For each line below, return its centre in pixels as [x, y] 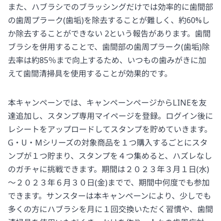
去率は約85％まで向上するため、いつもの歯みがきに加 [107, 60]
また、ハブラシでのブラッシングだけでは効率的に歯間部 [110, 7]
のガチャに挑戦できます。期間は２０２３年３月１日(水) [109, 169]
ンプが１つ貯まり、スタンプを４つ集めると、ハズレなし [110, 156]
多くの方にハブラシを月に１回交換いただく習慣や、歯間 [110, 209]
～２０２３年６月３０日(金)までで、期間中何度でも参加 [109, 182]
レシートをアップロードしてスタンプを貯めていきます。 [110, 129]
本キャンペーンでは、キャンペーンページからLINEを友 [107, 102]
